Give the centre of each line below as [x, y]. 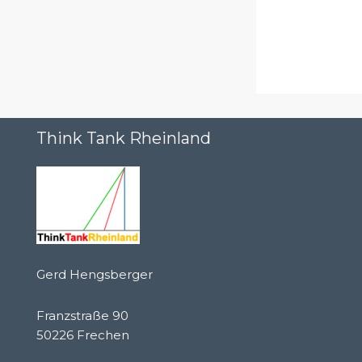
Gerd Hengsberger [95, 275]
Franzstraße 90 [82, 315]
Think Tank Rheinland [124, 139]
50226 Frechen [83, 335]
